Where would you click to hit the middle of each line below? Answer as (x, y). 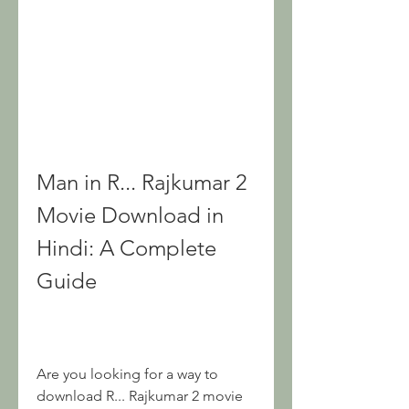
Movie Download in (130, 215)
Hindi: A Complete (126, 248)
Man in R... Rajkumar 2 (142, 182)
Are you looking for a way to (127, 374)
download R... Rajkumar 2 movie (140, 396)
